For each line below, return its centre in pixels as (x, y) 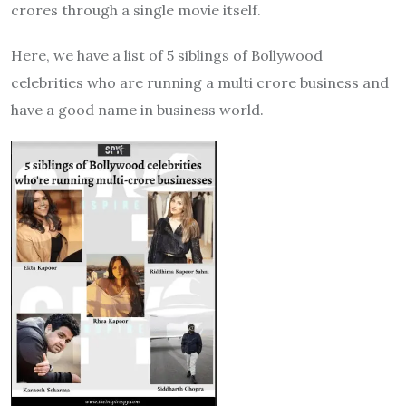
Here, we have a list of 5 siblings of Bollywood (167, 55)
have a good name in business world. (137, 109)
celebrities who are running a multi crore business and (200, 82)
